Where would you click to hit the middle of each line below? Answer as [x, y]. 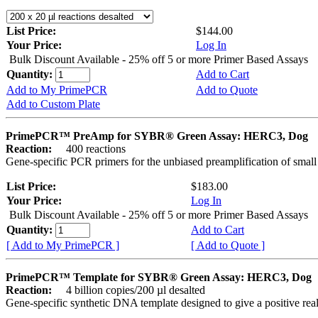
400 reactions [90, 149]
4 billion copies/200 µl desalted [130, 290]
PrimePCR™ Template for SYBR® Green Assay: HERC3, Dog [159, 278]
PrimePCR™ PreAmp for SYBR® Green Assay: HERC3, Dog [157, 136]
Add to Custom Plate [53, 104]
